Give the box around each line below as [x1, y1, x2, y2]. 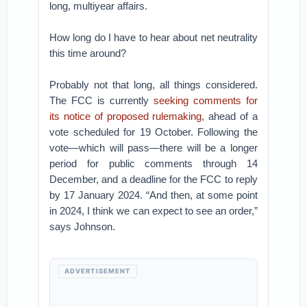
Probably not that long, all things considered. [49, 79, 258, 90]
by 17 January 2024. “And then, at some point [49, 189, 258, 201]
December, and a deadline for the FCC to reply [49, 173, 258, 185]
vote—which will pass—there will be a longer [49, 142, 258, 153]
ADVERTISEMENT [64, 267, 132, 275]
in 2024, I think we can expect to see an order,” [49, 205, 258, 217]
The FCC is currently [49, 95, 153, 106]
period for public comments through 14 [49, 158, 258, 169]
